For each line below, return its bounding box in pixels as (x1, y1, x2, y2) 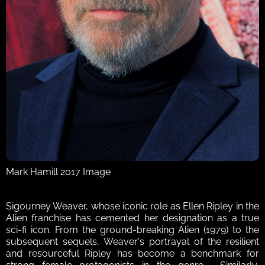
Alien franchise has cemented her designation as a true (6, 212, 259, 224)
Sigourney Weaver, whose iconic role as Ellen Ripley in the (6, 201, 259, 212)
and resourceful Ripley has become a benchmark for (6, 248, 259, 260)
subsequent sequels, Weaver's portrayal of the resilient (6, 236, 259, 248)
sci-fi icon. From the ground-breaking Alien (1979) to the (6, 224, 259, 236)
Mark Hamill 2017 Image (6, 166, 111, 178)
